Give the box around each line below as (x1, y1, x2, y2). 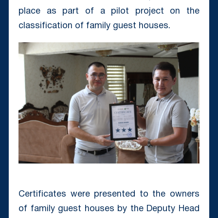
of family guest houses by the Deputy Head (18, 204, 200, 213)
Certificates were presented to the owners (18, 190, 200, 199)
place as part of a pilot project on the (18, 7, 200, 16)
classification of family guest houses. (18, 22, 170, 31)
